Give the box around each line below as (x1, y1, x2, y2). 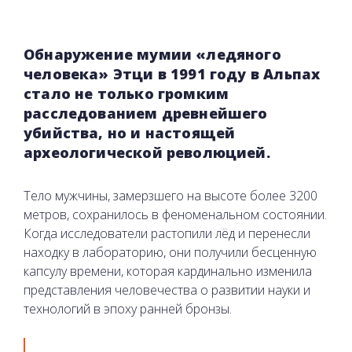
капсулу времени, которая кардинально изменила (24, 262, 312, 280)
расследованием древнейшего (24, 103, 268, 123)
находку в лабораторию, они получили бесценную (24, 243, 317, 261)
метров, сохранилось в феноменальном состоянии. (24, 205, 327, 223)
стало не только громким (24, 83, 229, 103)
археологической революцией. (24, 142, 275, 162)
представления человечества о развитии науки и (24, 280, 310, 299)
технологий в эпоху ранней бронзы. (24, 299, 232, 317)
